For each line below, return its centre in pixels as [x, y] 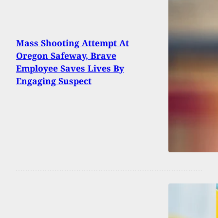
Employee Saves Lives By [70, 68]
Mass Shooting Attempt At [73, 43]
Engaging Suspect [54, 81]
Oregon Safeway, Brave [66, 55]
